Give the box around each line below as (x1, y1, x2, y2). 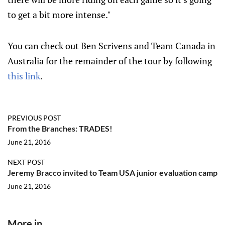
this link (8, 70, 40, 82)
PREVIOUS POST (8, 114, 61, 122)
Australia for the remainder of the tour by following (8, 55, 212, 67)
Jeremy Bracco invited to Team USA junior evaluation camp (8, 168, 217, 177)
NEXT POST (8, 158, 45, 166)
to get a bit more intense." (8, 9, 111, 21)
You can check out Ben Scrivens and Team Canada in (8, 40, 215, 52)
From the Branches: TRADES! (8, 124, 113, 133)
